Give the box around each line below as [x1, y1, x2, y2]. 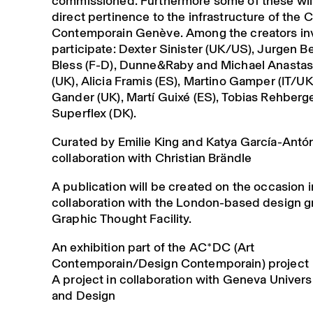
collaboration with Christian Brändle [51, 148, 252, 167]
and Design [51, 286, 116, 305]
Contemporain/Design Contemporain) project [51, 254, 309, 272]
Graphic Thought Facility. [51, 209, 192, 228]
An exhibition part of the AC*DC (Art [51, 238, 255, 256]
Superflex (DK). [51, 103, 137, 122]
